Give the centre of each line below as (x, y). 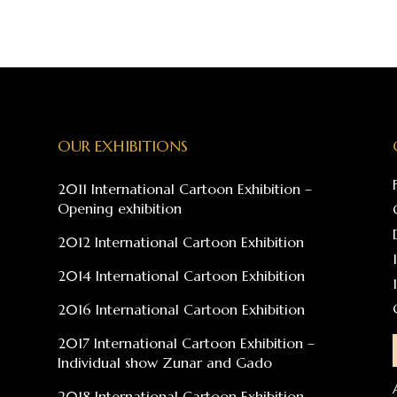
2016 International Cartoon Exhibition (181, 310)
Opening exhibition (119, 209)
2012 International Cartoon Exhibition (180, 242)
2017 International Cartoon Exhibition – (186, 343)
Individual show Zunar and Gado (164, 363)
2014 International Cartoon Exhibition (181, 276)
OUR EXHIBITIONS (122, 146)
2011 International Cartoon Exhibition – (184, 189)
